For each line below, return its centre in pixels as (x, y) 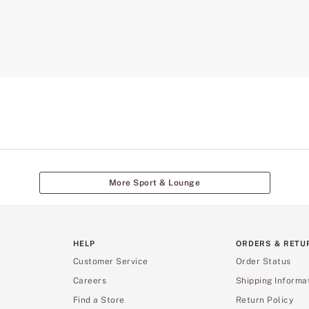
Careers (90, 280)
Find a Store (99, 300)
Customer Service (111, 261)
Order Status (263, 261)
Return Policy (265, 300)
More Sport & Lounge (154, 182)
